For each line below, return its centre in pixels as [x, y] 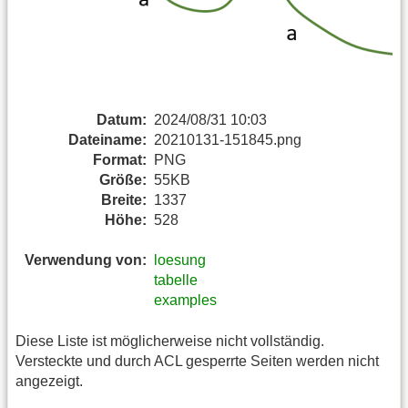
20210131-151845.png [228, 139]
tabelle [176, 280]
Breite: [124, 199]
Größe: [123, 179]
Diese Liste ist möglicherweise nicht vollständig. [170, 341]
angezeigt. [49, 381]
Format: [120, 159]
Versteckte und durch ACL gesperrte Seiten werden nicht [197, 361]
